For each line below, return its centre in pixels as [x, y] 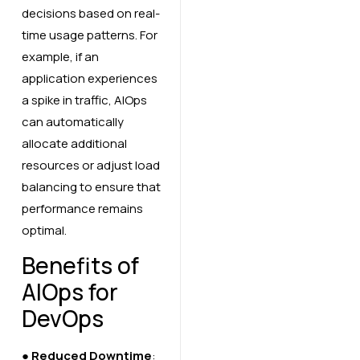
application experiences [89, 78]
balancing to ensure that [91, 186]
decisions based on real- [90, 13]
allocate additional [74, 143]
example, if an [60, 56]
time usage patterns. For [89, 35]
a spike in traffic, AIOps [84, 100]
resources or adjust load [90, 165]
